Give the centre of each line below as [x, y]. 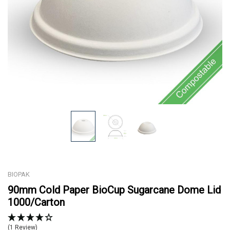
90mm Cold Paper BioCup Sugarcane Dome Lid [114, 190]
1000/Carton [36, 202]
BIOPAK [19, 174]
